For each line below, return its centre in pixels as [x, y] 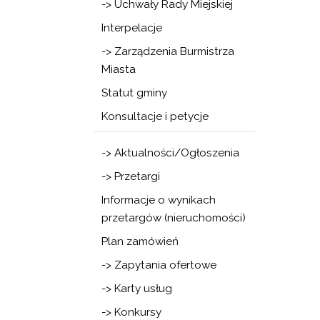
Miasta [119, 69]
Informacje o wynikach [159, 200]
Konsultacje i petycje [155, 116]
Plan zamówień [140, 241]
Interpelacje [132, 28]
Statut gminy [134, 93]
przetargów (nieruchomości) [174, 218]
